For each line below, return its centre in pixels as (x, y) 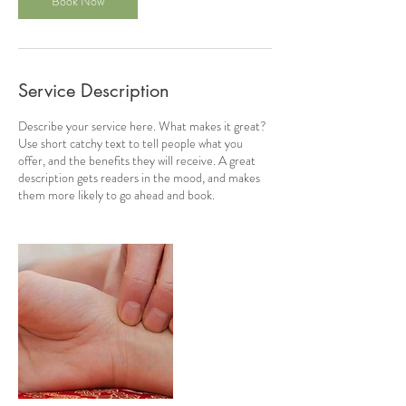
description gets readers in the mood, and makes (139, 178)
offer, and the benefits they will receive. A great (137, 160)
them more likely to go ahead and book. (116, 195)
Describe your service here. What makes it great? (142, 126)
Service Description (94, 91)
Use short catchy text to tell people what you (130, 143)
